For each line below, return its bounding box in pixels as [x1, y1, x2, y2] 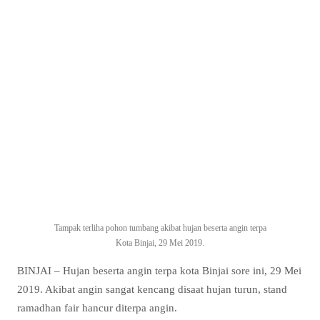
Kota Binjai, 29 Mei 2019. [116, 237, 204, 248]
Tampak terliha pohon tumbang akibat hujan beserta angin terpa [54, 222, 266, 233]
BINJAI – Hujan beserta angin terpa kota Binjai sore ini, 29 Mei [17, 264, 301, 276]
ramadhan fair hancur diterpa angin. [17, 301, 177, 314]
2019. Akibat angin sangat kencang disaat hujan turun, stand [17, 282, 287, 295]
